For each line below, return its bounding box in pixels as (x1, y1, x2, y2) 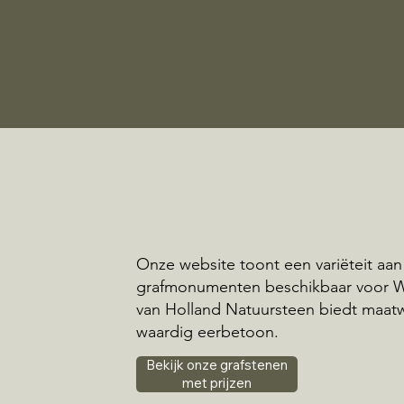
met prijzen (182, 373, 252, 391)
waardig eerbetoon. (136, 321, 280, 342)
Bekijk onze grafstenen (146, 355, 289, 373)
